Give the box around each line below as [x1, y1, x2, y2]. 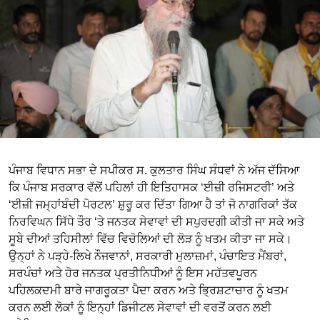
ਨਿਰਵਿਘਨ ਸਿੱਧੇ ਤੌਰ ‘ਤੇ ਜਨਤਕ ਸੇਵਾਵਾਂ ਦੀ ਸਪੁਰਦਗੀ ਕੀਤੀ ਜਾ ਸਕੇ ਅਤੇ [9, 215, 304, 228]
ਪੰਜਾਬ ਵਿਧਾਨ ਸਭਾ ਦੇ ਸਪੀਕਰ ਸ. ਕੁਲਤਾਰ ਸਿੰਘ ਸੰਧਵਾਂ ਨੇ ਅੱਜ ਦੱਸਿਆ [9, 164, 299, 176]
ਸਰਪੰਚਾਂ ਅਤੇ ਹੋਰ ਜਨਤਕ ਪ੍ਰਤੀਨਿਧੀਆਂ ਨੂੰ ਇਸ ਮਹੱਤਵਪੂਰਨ [9, 266, 257, 279]
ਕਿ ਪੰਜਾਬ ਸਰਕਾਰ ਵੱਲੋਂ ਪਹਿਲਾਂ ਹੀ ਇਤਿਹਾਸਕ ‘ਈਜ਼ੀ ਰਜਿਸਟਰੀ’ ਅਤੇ [9, 181, 294, 194]
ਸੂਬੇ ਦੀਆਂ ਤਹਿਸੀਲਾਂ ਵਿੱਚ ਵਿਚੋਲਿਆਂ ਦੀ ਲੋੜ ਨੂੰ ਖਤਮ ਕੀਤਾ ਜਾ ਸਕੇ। [9, 232, 292, 245]
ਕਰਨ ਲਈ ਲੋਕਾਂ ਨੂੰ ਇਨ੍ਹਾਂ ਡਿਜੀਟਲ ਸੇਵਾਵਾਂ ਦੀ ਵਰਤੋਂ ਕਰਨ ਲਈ [9, 301, 271, 314]
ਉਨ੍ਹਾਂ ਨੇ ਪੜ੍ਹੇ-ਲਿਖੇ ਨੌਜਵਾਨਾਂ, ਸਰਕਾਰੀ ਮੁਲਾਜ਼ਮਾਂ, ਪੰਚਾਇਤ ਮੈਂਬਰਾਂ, [9, 249, 286, 262]
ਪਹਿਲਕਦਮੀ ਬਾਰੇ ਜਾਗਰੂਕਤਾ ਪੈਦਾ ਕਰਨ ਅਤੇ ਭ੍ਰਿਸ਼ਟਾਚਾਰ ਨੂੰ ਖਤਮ [9, 284, 289, 296]
